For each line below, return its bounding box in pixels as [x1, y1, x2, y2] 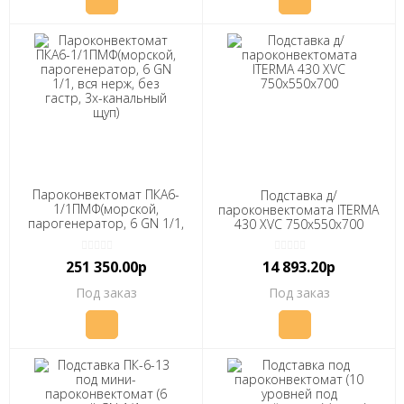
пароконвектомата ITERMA [218, 200, 380, 218]
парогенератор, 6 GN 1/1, [27, 214, 184, 232]
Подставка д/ [260, 186, 337, 204]
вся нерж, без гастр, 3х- [33, 228, 178, 246]
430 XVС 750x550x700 [234, 215, 363, 233]
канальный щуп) [59, 243, 153, 261]
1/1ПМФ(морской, [52, 199, 159, 217]
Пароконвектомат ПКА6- [32, 185, 179, 203]
